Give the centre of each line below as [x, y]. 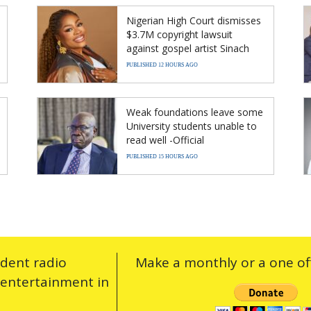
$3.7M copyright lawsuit [179, 35]
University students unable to [192, 126]
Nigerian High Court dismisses [194, 21]
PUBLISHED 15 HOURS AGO [162, 157]
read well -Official [167, 140]
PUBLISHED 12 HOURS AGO [162, 65]
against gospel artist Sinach [188, 49]
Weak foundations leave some [195, 112]
